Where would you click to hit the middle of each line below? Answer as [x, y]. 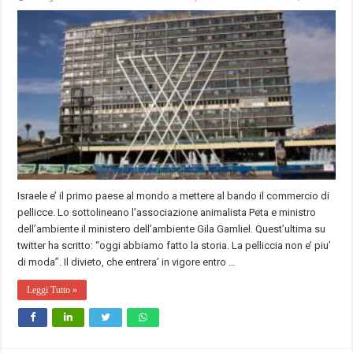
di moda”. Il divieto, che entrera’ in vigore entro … [127, 262]
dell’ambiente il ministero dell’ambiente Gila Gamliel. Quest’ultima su [172, 229]
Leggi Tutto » [52, 290]
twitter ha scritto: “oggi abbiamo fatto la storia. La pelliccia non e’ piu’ [175, 246]
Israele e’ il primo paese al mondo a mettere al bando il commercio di [174, 196]
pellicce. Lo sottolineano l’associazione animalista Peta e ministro [167, 213]
